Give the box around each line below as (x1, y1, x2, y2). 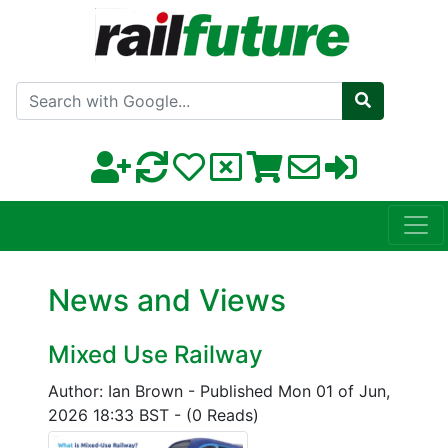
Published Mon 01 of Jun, (200, 381, 390, 402)
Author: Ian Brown (48, 381, 188, 402)
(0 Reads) (186, 405, 259, 426)
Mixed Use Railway (48, 340, 263, 370)
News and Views (48, 282, 286, 319)
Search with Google (199, 79, 348, 99)
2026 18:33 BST (48, 405, 174, 426)
